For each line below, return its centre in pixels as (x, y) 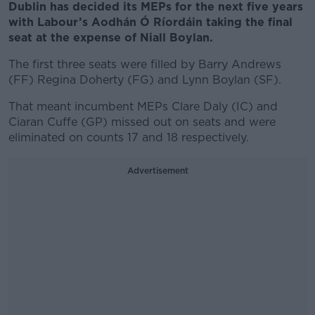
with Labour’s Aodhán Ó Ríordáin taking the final (150, 22)
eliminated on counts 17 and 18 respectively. (129, 137)
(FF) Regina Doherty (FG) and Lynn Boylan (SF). (145, 80)
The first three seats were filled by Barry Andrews (145, 64)
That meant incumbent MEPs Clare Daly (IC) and (143, 107)
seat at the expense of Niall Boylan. (111, 38)
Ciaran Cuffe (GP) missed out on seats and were (142, 122)
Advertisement (157, 171)
